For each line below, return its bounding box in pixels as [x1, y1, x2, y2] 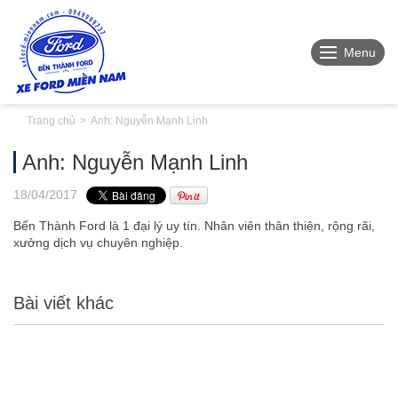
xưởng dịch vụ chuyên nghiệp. [13, 235, 183, 250]
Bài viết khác [13, 293, 114, 313]
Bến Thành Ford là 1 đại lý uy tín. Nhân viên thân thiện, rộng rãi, [13, 219, 375, 233]
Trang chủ [27, 115, 76, 127]
